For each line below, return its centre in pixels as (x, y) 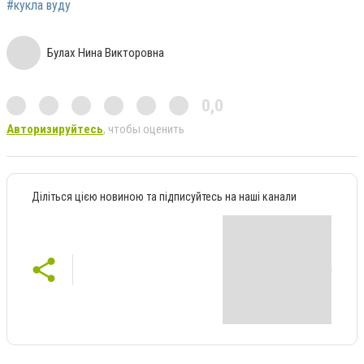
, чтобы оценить (144, 129)
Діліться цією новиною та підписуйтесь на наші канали (164, 196)
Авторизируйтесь (55, 129)
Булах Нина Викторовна (106, 52)
